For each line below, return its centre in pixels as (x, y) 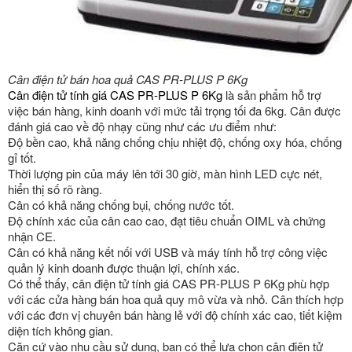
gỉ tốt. (22, 158)
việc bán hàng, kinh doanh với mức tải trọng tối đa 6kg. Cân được (174, 110)
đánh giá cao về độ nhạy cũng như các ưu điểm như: (144, 126)
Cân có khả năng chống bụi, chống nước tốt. (123, 205)
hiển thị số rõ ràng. (55, 189)
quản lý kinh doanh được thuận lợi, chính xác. (125, 268)
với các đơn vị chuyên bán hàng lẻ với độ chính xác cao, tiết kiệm (175, 315)
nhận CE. (32, 236)
